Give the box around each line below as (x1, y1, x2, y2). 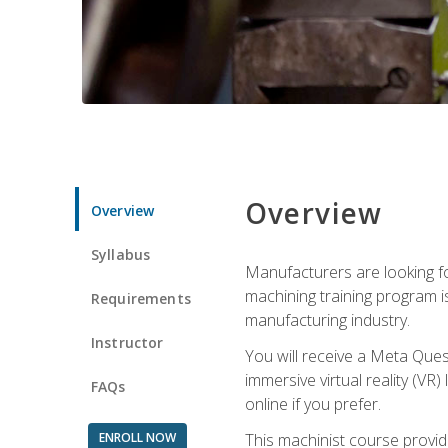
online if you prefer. (244, 392, 381, 415)
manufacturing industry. (244, 308, 410, 331)
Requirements (91, 288, 191, 308)
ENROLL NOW (98, 428, 176, 446)
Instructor (91, 332, 164, 352)
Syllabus (91, 244, 151, 264)
